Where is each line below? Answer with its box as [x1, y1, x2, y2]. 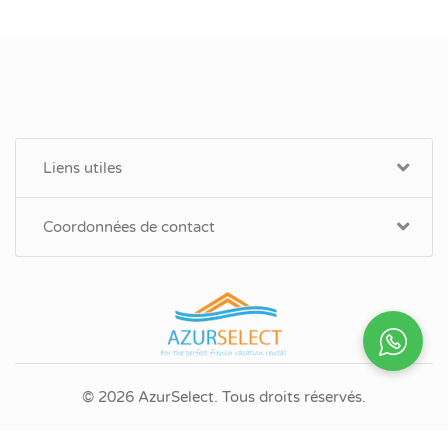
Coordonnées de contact [43, 217, 215, 236]
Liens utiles [43, 158, 122, 177]
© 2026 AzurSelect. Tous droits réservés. [82, 387, 366, 406]
